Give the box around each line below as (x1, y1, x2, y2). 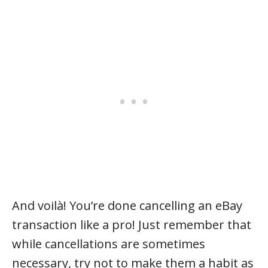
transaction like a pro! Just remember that (12, 217, 251, 233)
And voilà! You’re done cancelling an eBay (12, 197, 242, 214)
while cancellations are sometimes (12, 236, 205, 252)
